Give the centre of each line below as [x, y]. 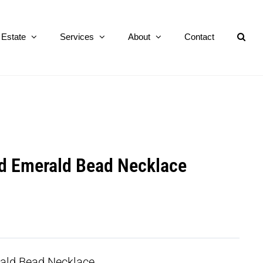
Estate [14, 36]
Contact [199, 36]
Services [77, 36]
